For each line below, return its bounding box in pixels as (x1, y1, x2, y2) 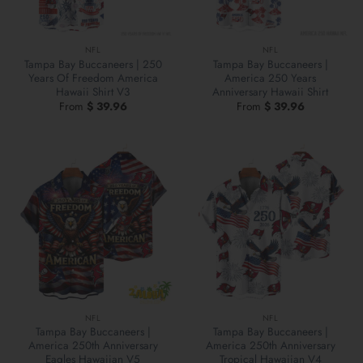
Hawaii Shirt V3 (56, 83, 130, 100)
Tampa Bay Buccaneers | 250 (23, 55, 162, 72)
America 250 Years (224, 69, 316, 86)
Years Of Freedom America (28, 69, 158, 86)
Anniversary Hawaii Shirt (212, 83, 328, 100)
